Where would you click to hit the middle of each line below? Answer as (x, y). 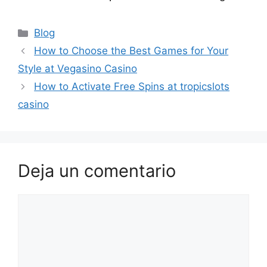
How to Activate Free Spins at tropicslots (132, 41)
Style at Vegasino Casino (77, 23)
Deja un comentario (97, 125)
